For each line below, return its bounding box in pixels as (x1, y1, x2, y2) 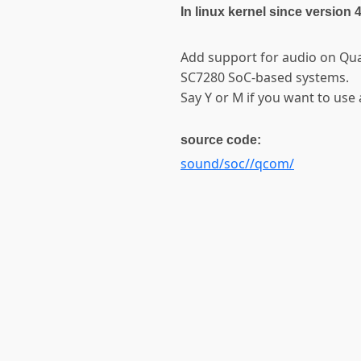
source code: (180, 132, 261, 147)
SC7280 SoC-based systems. (180, 68, 349, 86)
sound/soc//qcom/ (180, 154, 294, 172)
